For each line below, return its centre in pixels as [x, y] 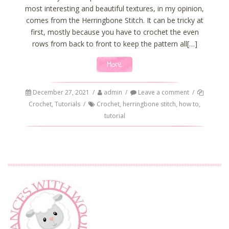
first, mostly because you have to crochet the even [114, 32]
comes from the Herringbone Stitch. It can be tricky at [114, 20]
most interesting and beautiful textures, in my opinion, [114, 8]
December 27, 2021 [61, 93]
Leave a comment [163, 93]
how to [189, 104]
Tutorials [67, 104]
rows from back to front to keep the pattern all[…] [114, 43]
